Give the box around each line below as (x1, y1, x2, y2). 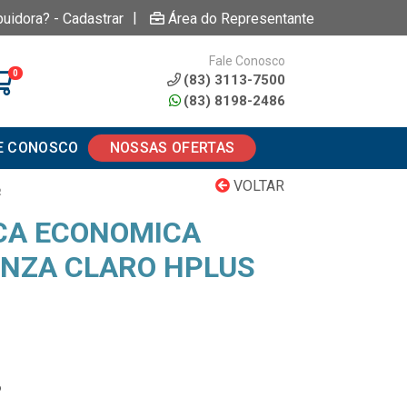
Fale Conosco (208, 53, 285, 68)
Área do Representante (168, 9, 314, 27)
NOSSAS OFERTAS (109, 139, 235, 156)
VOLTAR (230, 177, 284, 194)
